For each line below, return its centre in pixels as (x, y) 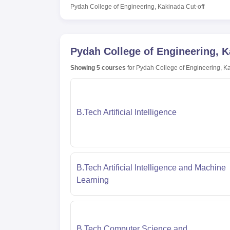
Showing (83, 68)
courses (113, 68)
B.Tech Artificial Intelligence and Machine (151, 167)
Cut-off (195, 6)
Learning (92, 180)
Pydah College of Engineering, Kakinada (127, 6)
